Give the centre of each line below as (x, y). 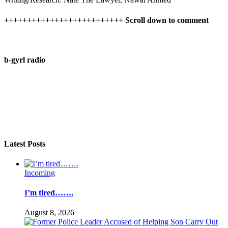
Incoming (40, 173)
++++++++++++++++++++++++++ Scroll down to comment (106, 20)
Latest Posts (25, 144)
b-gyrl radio (25, 60)
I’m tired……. (49, 193)
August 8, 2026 (49, 213)
